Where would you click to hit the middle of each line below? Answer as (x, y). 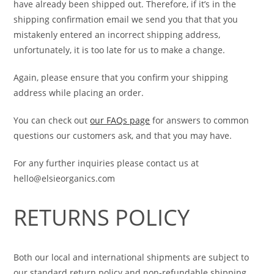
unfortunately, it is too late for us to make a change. (120, 50)
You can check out (52, 120)
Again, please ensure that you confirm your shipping (121, 77)
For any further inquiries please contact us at (106, 163)
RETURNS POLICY (102, 217)
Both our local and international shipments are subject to (131, 257)
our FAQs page (120, 120)
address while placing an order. (79, 93)
